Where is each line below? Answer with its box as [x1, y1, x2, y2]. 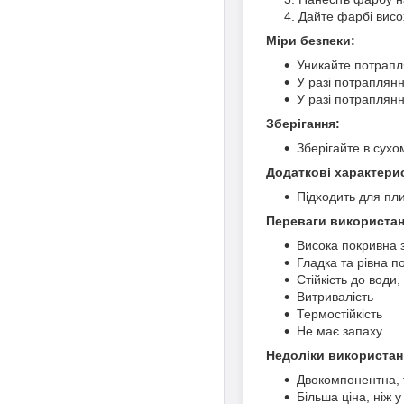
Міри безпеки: [266, 32, 355, 48]
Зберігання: [266, 115, 340, 131]
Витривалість [297, 289, 373, 304]
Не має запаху [297, 323, 382, 338]
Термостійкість [297, 306, 382, 321]
